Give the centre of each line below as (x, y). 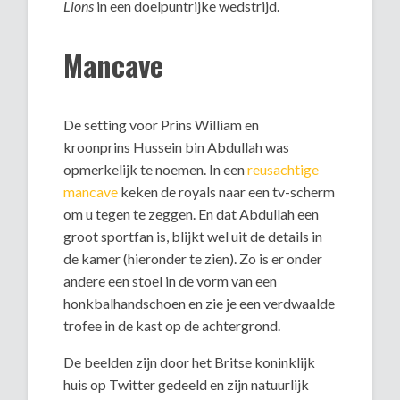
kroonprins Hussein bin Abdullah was (177, 146)
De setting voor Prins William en (162, 124)
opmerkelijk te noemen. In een (156, 169)
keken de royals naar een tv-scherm (227, 191)
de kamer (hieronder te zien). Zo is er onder (193, 258)
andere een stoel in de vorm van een (171, 280)
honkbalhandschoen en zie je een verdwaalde (200, 303)
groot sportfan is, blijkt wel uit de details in (193, 236)
